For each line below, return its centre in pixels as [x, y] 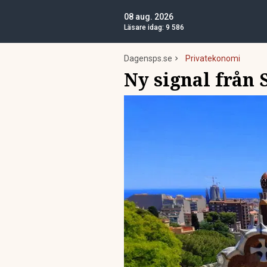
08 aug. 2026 [149, 17]
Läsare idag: [145, 27]
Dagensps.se [148, 58]
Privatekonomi [213, 58]
